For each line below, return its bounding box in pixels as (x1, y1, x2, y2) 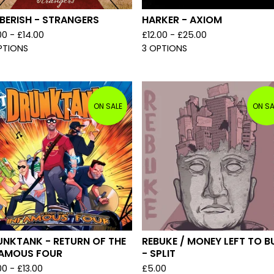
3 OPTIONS (142, 42, 187, 54)
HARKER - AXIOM (142, 13, 222, 27)
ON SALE (93, 100, 122, 111)
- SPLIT (142, 246, 176, 261)
